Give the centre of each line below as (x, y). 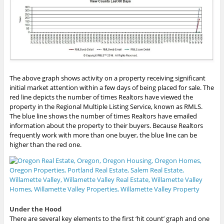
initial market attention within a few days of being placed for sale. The (111, 87)
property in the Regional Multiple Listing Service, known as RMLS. (106, 106)
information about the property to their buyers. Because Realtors (106, 125)
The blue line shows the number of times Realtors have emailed (103, 116)
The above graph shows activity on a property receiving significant (107, 78)
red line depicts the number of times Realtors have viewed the (101, 97)
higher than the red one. (45, 144)
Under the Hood (35, 209)
